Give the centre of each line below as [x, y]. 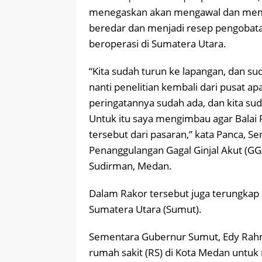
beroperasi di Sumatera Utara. [158, 44]
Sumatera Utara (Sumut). [145, 209]
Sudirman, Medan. [130, 166]
